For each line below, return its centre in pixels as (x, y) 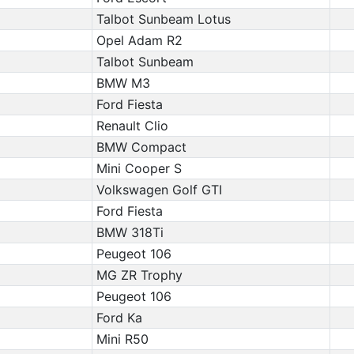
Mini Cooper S (139, 168)
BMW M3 (123, 83)
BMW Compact (141, 147)
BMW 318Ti (130, 232)
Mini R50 (122, 339)
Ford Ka (119, 318)
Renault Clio (132, 126)
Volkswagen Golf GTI (159, 190)
